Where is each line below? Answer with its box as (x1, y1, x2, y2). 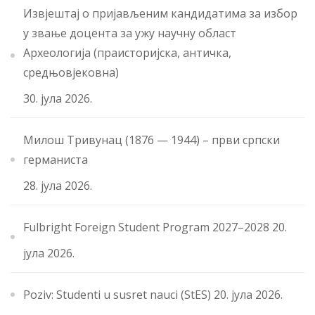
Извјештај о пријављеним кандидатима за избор (23, 5, 297, 21)
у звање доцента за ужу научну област (23, 25, 236, 41)
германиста (23, 151, 88, 167)
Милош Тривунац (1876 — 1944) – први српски (23, 131, 280, 148)
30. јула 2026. (23, 90, 92, 106)
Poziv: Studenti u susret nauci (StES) (23, 286, 211, 302)
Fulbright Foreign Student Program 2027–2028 (23, 219, 269, 235)
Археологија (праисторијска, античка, (23, 44, 231, 60)
